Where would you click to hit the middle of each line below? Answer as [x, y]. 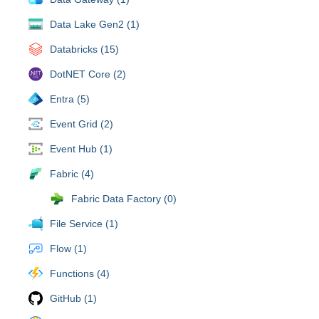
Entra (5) [70, 99]
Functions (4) [80, 273]
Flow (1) [68, 248]
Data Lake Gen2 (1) [95, 24]
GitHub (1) [73, 298]
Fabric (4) [72, 173]
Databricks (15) [84, 49]
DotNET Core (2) [88, 74]
